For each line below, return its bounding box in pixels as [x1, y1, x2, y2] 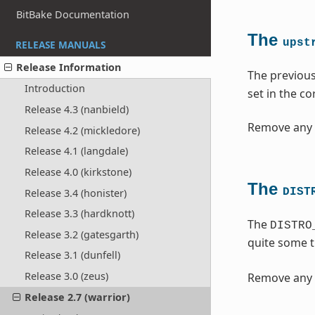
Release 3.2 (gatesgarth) [24, 227, 139, 241]
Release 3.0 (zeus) [24, 269, 108, 283]
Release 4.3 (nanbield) [24, 103, 129, 117]
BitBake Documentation [16, 8, 130, 22]
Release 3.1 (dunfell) [24, 248, 120, 262]
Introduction [24, 82, 85, 96]
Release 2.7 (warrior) [24, 290, 130, 304]
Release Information [16, 60, 122, 74]
